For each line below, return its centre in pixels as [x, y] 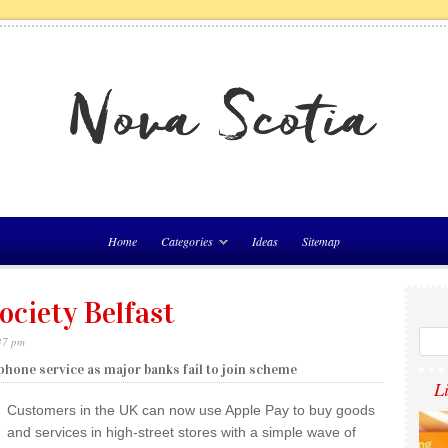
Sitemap [321, 241]
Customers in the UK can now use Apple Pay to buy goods [191, 410]
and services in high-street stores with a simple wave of [181, 432]
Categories [187, 241]
